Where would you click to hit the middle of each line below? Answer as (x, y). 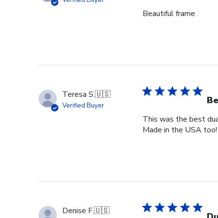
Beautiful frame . (171, 14)
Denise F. (78, 211)
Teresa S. (79, 95)
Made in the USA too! (180, 130)
